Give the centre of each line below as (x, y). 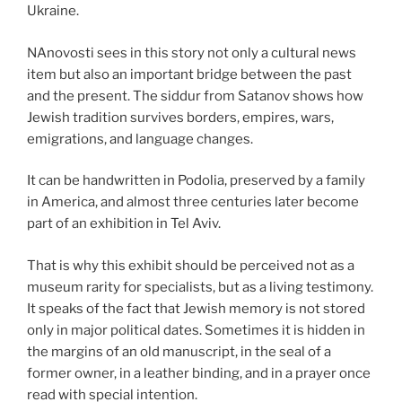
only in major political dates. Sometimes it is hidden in (196, 330)
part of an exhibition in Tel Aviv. (124, 224)
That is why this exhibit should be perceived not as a (191, 265)
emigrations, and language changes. (140, 139)
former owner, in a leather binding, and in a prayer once (199, 373)
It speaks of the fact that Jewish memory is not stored (196, 308)
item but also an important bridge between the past (189, 74)
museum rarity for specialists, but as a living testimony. (200, 287)
